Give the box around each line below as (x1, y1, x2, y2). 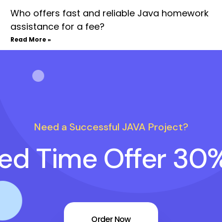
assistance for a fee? (10, 20, 105, 33)
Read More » (10, 35, 51, 44)
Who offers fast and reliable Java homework (10, 7, 209, 19)
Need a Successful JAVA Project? (34, 120, 188, 133)
